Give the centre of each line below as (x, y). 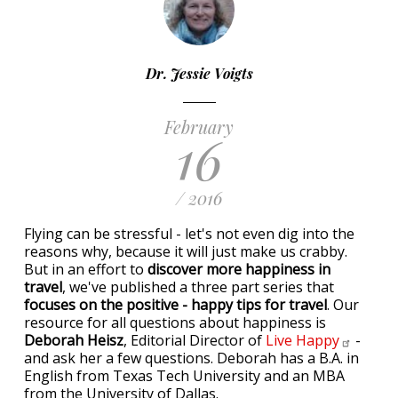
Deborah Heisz (74, 340)
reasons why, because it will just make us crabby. (186, 251)
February (199, 127)
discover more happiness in (239, 269)
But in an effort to (86, 269)
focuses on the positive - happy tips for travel (175, 305)
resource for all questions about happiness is (175, 322)
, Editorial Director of (195, 340)
